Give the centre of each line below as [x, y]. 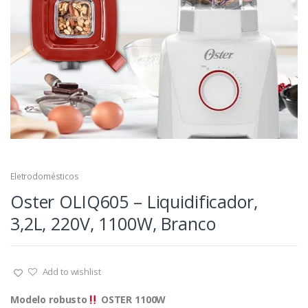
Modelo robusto [49, 300]
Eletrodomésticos [45, 177]
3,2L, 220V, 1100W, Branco [113, 224]
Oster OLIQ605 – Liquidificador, [134, 202]
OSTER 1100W [132, 300]
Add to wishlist [71, 272]
